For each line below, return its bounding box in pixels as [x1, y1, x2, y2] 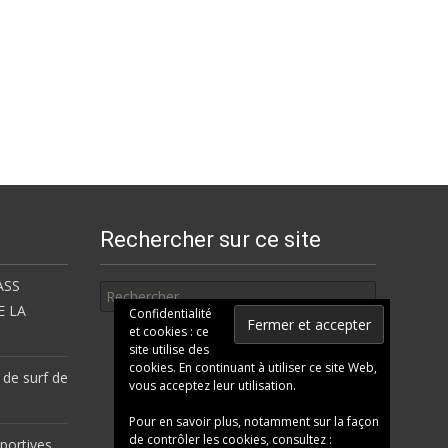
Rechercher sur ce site [100, 227, 321, 252]
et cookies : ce [129, 323, 209, 340]
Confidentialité [129, 305, 212, 322]
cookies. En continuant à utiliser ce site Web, [129, 359, 377, 376]
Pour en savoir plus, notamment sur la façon [129, 413, 379, 430]
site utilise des [129, 341, 209, 358]
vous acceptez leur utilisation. [129, 377, 296, 394]
